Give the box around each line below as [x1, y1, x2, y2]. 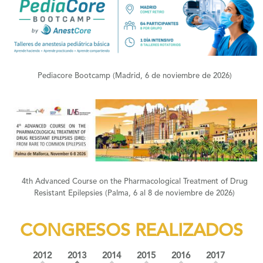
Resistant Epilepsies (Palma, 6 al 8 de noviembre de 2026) [34, 190, 235, 198]
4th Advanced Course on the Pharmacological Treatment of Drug [21, 178, 248, 186]
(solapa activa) [86, 251, 144, 260]
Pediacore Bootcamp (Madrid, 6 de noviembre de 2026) [37, 72, 232, 80]
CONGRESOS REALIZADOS [20, 222, 243, 241]
